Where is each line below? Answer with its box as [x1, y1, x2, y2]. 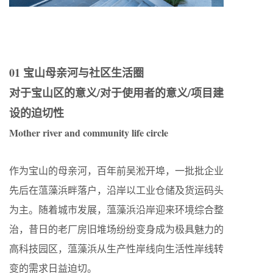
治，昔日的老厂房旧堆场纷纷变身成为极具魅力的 [9, 222, 224, 235]
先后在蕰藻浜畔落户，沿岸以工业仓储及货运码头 [9, 183, 224, 196]
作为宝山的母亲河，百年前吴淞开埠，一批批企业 [9, 163, 224, 177]
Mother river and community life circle [9, 125, 168, 140]
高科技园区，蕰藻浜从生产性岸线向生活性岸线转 [9, 241, 224, 255]
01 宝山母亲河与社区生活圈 [9, 64, 144, 80]
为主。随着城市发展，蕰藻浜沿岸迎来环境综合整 [9, 202, 224, 216]
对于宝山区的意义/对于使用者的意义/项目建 [9, 84, 224, 101]
